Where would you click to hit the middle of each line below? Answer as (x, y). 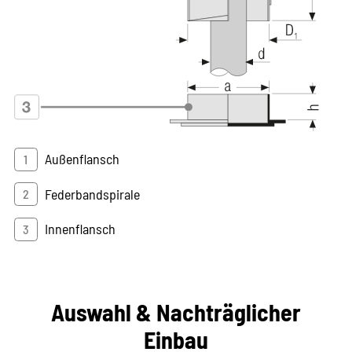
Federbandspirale (92, 194)
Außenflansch (82, 159)
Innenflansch (80, 229)
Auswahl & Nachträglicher (176, 312)
